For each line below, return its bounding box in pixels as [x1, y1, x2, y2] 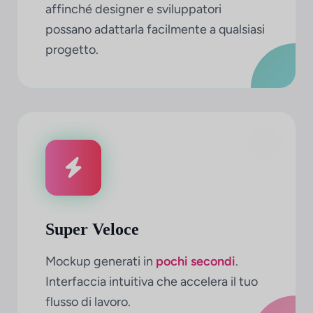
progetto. [45, 42, 99, 57]
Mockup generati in [45, 254, 156, 269]
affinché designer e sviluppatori [45, 1, 221, 17]
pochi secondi [156, 254, 235, 269]
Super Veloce [45, 220, 139, 238]
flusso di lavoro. [45, 294, 131, 310]
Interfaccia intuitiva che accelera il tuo [45, 274, 258, 289]
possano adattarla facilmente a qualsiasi [45, 22, 265, 37]
